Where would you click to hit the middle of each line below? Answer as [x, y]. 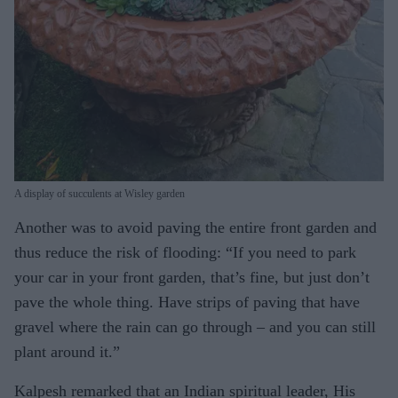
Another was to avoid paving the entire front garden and [195, 227]
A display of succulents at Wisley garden [99, 193]
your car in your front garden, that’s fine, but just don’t [192, 277]
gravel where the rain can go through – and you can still [195, 326]
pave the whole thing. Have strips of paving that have [187, 302]
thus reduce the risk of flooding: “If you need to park [185, 252]
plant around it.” [67, 351]
